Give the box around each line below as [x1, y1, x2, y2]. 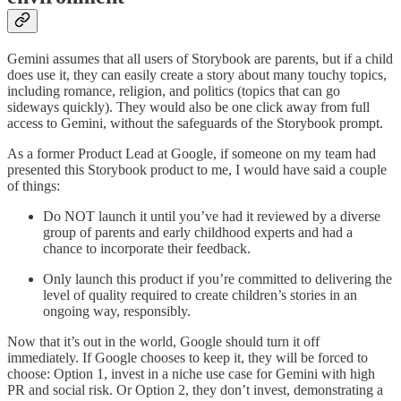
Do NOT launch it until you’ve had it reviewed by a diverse [43, 208, 380, 224]
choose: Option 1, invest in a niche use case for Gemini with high [7, 365, 375, 381]
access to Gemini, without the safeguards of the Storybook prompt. [7, 115, 383, 131]
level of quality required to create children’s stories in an [43, 286, 357, 303]
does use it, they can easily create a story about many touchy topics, [7, 66, 387, 82]
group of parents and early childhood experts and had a [43, 224, 353, 240]
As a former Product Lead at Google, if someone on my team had [7, 145, 376, 161]
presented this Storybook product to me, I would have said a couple [7, 161, 387, 177]
